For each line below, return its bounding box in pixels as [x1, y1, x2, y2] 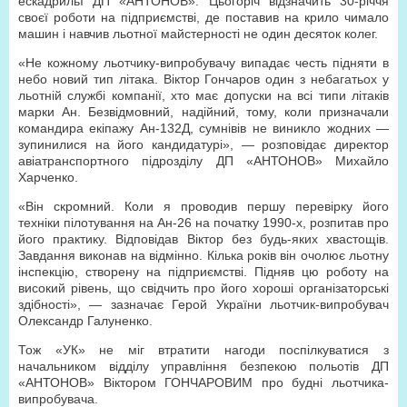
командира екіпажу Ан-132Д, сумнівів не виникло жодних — [18, 121, 389, 135]
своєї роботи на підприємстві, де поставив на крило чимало [18, 10, 389, 25]
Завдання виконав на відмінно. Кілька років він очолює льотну [18, 248, 389, 263]
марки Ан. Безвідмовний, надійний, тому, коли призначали [18, 104, 389, 119]
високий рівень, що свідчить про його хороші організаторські [18, 281, 389, 295]
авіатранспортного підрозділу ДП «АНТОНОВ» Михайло [18, 154, 389, 168]
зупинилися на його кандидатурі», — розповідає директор [18, 137, 389, 152]
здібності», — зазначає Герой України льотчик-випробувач [18, 297, 389, 312]
